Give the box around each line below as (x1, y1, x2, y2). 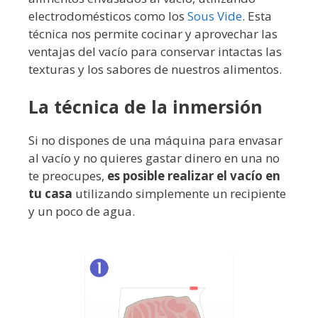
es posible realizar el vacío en (107, 168, 280, 185)
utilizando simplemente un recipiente (72, 185, 286, 202)
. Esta (242, 7, 272, 24)
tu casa (28, 185, 72, 202)
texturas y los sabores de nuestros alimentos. (28, 60, 282, 77)
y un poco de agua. (28, 203, 135, 220)
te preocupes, (28, 168, 107, 185)
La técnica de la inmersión (28, 94, 263, 119)
